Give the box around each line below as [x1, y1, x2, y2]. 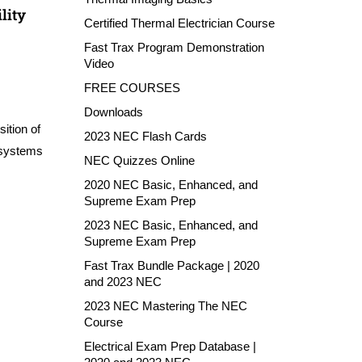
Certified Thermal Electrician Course [83, 16, 275, 30]
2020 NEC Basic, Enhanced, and [83, 178, 258, 192]
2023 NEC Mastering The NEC [83, 299, 247, 313]
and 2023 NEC [83, 275, 162, 288]
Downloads [83, 105, 143, 119]
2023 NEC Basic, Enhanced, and [83, 218, 258, 232]
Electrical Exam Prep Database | [83, 339, 256, 353]
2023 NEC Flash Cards [83, 129, 207, 143]
